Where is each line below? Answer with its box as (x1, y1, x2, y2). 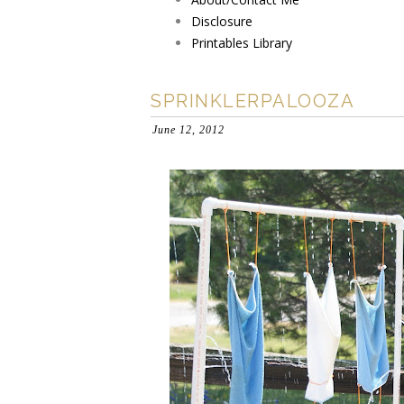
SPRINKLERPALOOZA (151, 90, 354, 112)
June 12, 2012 (152, 124, 225, 136)
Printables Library (191, 34, 292, 51)
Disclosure (191, 13, 252, 30)
